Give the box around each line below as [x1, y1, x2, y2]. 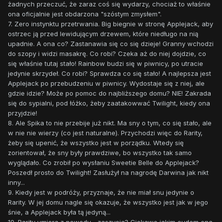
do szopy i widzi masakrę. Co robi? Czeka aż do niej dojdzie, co [8, 50, 206, 58]
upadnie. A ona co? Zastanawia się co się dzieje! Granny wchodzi [8, 40, 214, 48]
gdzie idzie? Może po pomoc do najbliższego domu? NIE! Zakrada [8, 89, 211, 98]
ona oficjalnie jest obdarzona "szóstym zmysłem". [8, 10, 162, 18]
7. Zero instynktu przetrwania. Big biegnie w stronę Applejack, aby [8, 20, 213, 28]
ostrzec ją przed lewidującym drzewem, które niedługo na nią [8, 30, 198, 38]
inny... [8, 178, 25, 187]
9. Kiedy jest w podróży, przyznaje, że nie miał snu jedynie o [8, 188, 194, 197]
